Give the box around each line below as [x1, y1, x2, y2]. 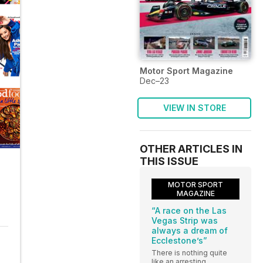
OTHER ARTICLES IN [140, 142, 242, 155]
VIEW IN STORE [163, 102, 226, 113]
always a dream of [151, 225, 228, 235]
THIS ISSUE [140, 154, 198, 167]
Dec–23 [140, 75, 169, 86]
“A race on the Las [151, 205, 227, 215]
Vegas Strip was [151, 215, 218, 225]
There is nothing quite [151, 248, 227, 257]
